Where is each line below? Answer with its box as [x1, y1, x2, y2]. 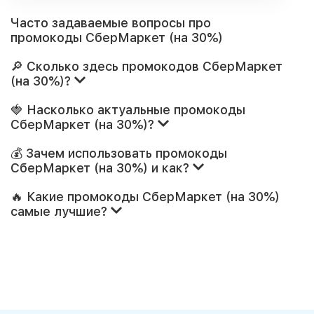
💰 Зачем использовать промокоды [11, 146, 227, 161]
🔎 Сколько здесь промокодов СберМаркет [11, 59, 282, 74]
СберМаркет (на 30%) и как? [11, 161, 193, 175]
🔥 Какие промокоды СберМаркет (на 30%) [11, 189, 280, 204]
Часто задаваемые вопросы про [11, 15, 211, 30]
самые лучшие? [11, 204, 111, 219]
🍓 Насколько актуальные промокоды [11, 102, 245, 117]
